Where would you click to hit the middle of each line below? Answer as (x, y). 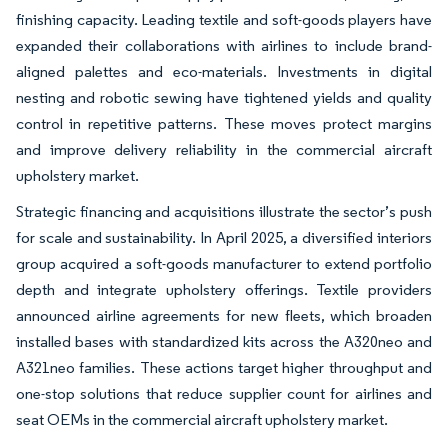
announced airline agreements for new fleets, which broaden (224, 315)
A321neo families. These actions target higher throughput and (224, 367)
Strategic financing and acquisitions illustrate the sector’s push (224, 211)
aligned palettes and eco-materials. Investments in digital (224, 71)
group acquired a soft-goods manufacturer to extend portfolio (224, 263)
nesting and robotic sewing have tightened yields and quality (224, 97)
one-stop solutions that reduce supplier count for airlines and (224, 393)
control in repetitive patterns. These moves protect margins (224, 123)
